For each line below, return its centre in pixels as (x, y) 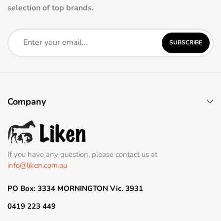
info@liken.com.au (37, 165)
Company (27, 101)
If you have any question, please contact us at (82, 154)
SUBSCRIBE (186, 43)
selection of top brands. (51, 8)
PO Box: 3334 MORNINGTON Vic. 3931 (75, 188)
